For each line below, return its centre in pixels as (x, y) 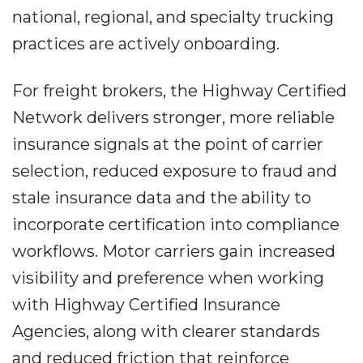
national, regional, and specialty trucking (173, 17)
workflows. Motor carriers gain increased (174, 251)
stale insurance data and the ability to (162, 198)
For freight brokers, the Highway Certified (179, 91)
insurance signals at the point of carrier (168, 144)
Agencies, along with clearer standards (166, 331)
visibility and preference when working (168, 278)
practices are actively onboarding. (146, 44)
